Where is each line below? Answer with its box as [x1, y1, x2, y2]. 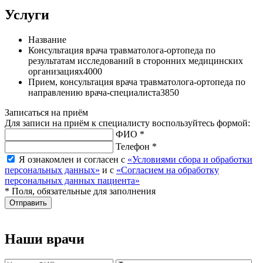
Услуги [5, 7, 49, 23]
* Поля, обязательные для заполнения [5, 186, 156, 197]
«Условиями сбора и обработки [127, 154, 252, 165]
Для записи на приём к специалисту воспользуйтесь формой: [5, 118, 250, 129]
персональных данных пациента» [5, 176, 140, 186]
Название [28, 35, 66, 45]
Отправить [9, 198, 47, 208]
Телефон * [116, 141, 157, 152]
